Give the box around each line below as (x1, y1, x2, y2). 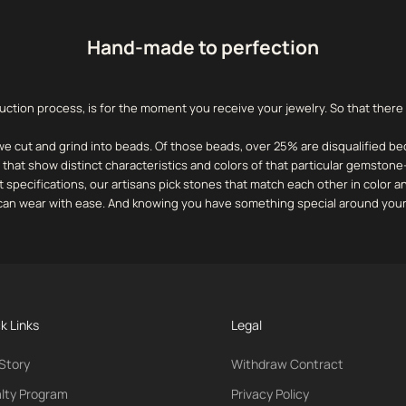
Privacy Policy (231, 385, 310, 403)
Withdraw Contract (231, 355, 344, 373)
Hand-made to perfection (87, 34, 319, 61)
